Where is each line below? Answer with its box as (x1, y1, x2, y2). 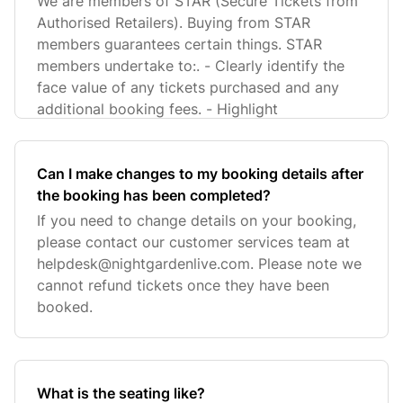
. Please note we (250, 255, 362, 273)
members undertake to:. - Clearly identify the (37, 57, 345, 75)
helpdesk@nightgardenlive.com (37, 255, 250, 273)
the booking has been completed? (37, 186, 271, 204)
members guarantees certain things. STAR (37, 35, 322, 53)
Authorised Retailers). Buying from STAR (37, 13, 310, 31)
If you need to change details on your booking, (37, 211, 356, 229)
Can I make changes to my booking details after (37, 165, 363, 183)
